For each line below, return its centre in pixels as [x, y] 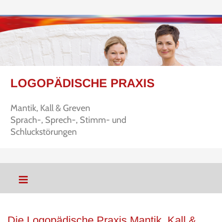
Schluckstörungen [44, 132]
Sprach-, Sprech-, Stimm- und [69, 120]
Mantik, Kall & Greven [50, 108]
